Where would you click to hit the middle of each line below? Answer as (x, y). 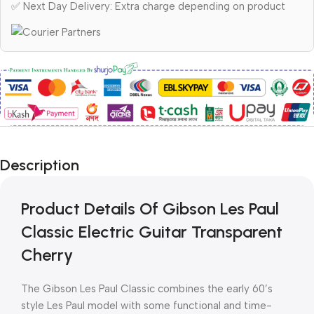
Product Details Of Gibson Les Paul (150, 209)
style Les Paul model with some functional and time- (146, 306)
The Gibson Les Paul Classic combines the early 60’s (147, 289)
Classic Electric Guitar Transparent (152, 232)
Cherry (47, 255)
